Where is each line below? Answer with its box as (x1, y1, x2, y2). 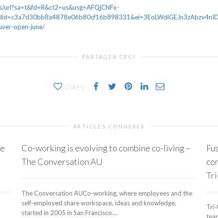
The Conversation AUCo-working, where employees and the (21, 189, 192, 198)
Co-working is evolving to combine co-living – (21, 143, 191, 154)
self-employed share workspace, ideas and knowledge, (21, 199, 176, 207)
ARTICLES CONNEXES (73, 123, 145, 130)
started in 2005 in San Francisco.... (21, 209, 118, 217)
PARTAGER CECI (82, 54, 136, 60)
